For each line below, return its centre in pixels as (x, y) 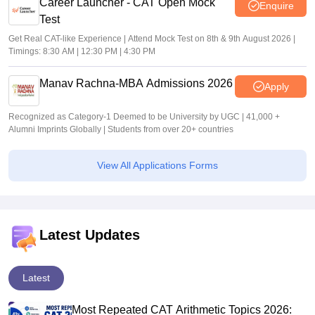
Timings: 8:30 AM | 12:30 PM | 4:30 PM (82, 52)
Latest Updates (90, 235)
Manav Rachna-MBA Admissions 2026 (136, 84)
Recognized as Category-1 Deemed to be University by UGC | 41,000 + (144, 117)
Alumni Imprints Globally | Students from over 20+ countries (121, 130)
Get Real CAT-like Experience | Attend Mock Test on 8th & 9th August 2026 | (152, 39)
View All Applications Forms (157, 166)
